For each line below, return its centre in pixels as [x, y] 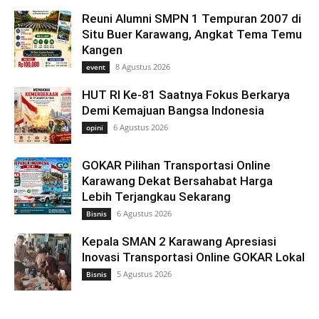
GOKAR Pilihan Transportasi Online [176, 166]
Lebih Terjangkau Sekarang [156, 197]
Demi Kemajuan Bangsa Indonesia [173, 111]
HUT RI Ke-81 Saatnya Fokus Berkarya [186, 95]
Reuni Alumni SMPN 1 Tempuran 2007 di [192, 19]
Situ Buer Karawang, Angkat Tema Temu [192, 35]
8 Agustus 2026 [143, 67]
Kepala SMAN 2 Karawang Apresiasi [179, 242]
